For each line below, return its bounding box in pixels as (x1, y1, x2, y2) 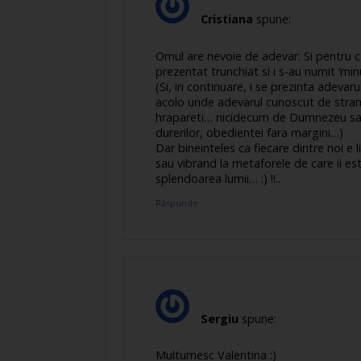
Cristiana (201, 11, 253, 27)
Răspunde (156, 196, 198, 209)
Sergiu (201, 310, 239, 326)
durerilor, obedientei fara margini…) (156, 125, 343, 141)
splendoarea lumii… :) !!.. (156, 171, 280, 187)
